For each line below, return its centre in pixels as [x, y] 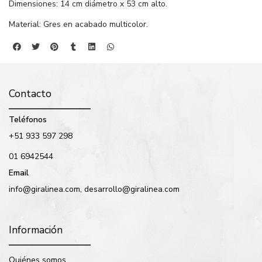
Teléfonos [28, 120]
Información [36, 230]
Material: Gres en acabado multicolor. [78, 25]
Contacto [30, 94]
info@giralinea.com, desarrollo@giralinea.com [94, 189]
